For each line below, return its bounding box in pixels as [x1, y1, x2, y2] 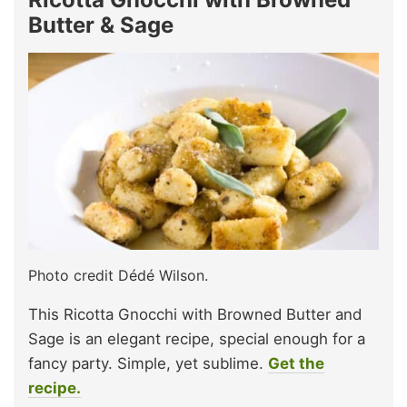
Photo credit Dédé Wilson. [28, 265, 208, 284]
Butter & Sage [28, 11, 174, 38]
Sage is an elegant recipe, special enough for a [28, 329, 365, 348]
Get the [268, 353, 324, 372]
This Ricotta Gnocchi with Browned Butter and [28, 304, 362, 323]
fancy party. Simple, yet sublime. [28, 353, 268, 372]
